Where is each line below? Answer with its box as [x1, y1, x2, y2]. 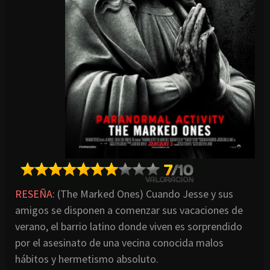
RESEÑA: [15, 186, 55, 201]
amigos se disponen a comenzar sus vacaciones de [15, 202, 243, 217]
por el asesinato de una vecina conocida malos [15, 235, 224, 250]
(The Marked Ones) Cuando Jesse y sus [55, 186, 233, 201]
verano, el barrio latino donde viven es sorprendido [15, 219, 242, 233]
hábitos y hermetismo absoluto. [15, 251, 159, 266]
